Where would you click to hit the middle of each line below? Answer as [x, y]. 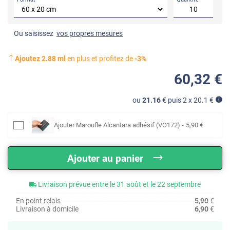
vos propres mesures [90, 33]
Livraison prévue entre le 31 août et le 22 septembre [119, 185]
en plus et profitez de [100, 59]
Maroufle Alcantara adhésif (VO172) [128, 125]
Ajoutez [28, 59]
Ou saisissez [35, 33]
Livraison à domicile [47, 209]
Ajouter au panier [105, 159]
